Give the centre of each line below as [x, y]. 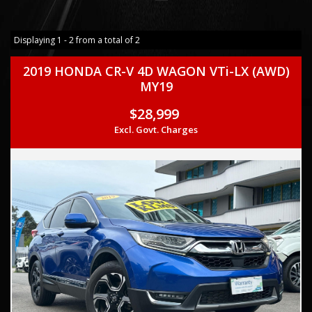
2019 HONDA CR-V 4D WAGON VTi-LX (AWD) [156, 71]
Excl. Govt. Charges [156, 130]
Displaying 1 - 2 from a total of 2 [77, 40]
